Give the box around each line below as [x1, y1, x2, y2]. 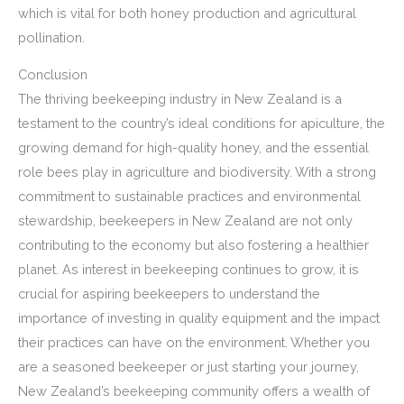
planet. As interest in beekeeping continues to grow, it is [18, 262, 359, 278]
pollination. [18, 29, 85, 45]
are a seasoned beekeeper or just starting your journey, [18, 359, 359, 375]
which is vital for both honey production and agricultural [18, 5, 356, 21]
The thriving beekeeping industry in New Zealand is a [18, 91, 342, 107]
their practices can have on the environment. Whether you [18, 335, 370, 351]
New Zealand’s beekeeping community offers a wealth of [18, 383, 370, 399]
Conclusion [18, 67, 87, 83]
